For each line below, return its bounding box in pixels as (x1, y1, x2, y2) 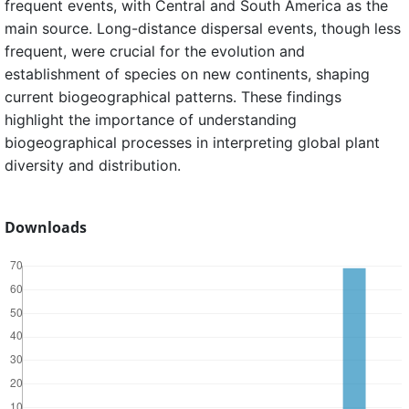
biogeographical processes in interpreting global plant (5, 133, 380, 152)
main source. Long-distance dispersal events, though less (5, 19, 401, 38)
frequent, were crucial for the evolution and (5, 42, 305, 61)
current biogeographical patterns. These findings (5, 88, 341, 107)
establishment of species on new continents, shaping (5, 65, 370, 84)
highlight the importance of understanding (5, 110, 297, 130)
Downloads (5, 217, 87, 238)
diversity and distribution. (5, 156, 181, 175)
